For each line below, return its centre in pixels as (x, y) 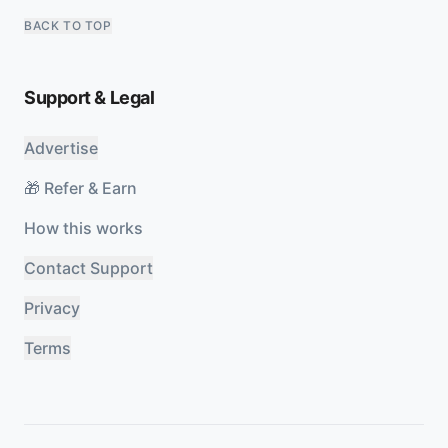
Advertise (61, 148)
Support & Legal (89, 97)
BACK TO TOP (68, 25)
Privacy (52, 308)
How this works (83, 228)
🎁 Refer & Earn (80, 188)
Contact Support (88, 268)
